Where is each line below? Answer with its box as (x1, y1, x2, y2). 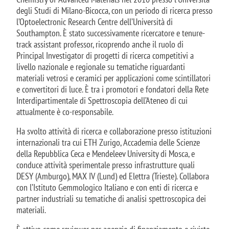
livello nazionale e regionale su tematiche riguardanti (16, 60, 185, 73)
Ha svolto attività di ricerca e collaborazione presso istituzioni (16, 125, 212, 137)
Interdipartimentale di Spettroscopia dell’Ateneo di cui (16, 94, 188, 106)
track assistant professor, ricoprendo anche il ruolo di (16, 38, 184, 50)
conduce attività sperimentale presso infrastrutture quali (16, 158, 195, 171)
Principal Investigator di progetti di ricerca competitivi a (16, 49, 194, 61)
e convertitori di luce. (16, 83, 85, 95)
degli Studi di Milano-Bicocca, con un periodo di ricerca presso (16, 4, 213, 16)
